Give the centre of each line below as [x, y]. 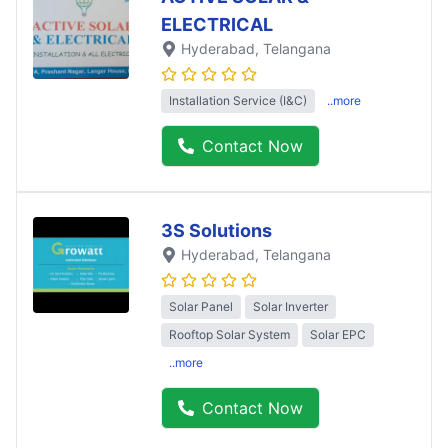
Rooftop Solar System [229, 335]
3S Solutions [216, 231]
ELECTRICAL [217, 24]
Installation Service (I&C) [238, 101]
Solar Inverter [290, 307]
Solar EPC [338, 335]
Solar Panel [201, 307]
